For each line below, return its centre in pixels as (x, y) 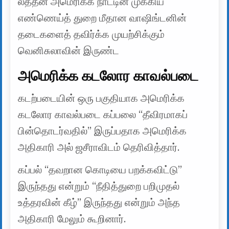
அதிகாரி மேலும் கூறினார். (72, 219)
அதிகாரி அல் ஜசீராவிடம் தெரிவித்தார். (99, 148)
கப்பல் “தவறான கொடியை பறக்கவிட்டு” (100, 170)
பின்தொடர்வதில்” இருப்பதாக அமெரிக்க (102, 131)
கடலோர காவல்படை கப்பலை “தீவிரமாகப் (103, 115)
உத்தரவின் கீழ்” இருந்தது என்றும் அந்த (99, 203)
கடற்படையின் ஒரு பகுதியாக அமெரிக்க (101, 99)
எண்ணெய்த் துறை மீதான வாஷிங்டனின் (102, 18)
